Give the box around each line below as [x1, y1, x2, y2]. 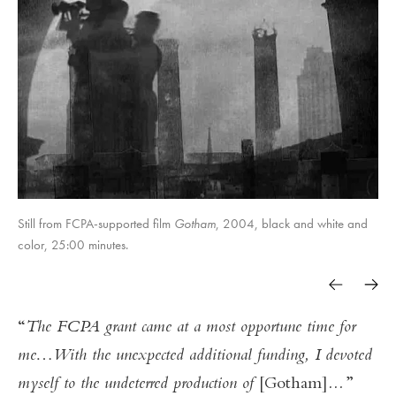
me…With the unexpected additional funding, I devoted [18, 347, 372, 365]
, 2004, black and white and [216, 215, 368, 232]
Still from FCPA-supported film [18, 215, 174, 232]
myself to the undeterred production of [18, 376, 259, 393]
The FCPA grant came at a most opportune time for [26, 319, 355, 337]
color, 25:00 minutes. [18, 236, 128, 254]
